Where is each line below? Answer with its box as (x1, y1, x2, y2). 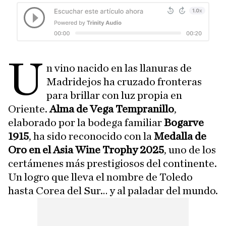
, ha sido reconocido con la (29, 131, 154, 142)
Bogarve (164, 117, 204, 129)
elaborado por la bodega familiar (8, 117, 164, 129)
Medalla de (154, 131, 206, 142)
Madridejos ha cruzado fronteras (46, 76, 202, 88)
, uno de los (164, 144, 216, 156)
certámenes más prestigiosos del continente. (8, 158, 217, 169)
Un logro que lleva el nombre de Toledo (8, 172, 193, 183)
